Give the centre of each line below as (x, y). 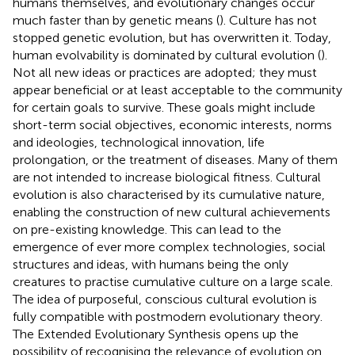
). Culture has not (268, 20)
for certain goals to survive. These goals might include (164, 107)
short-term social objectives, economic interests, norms (172, 124)
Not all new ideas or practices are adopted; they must (165, 72)
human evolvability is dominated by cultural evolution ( (167, 55)
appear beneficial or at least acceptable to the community (177, 90)
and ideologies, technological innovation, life (139, 142)
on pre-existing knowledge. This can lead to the (147, 229)
